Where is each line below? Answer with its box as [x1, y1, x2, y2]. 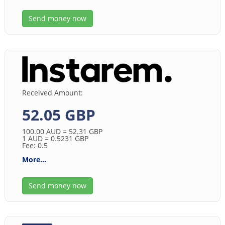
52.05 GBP [22, 104, 95, 126]
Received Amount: [22, 88, 83, 98]
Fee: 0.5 [22, 141, 48, 151]
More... [22, 155, 46, 165]
